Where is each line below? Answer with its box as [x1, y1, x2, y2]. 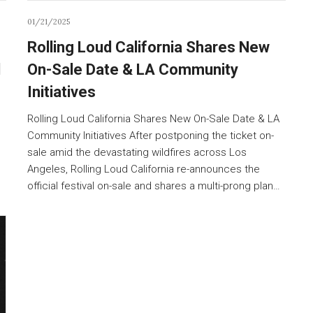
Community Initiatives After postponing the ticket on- [27, 129, 274, 142]
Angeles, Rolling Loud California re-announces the [27, 162, 260, 175]
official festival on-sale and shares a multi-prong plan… [27, 179, 280, 192]
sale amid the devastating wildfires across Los [27, 145, 247, 159]
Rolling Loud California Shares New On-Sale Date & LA [27, 112, 279, 125]
